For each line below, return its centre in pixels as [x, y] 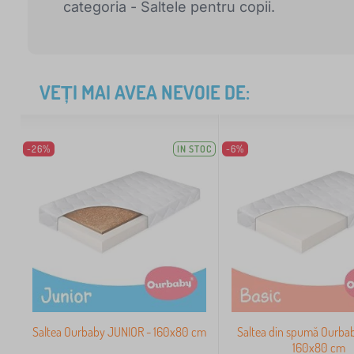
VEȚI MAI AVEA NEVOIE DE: [145, 92]
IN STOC [195, 149]
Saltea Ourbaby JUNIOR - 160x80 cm [120, 332]
